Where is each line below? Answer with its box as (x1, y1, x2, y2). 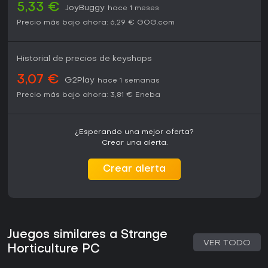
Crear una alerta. (101, 139, 167, 147)
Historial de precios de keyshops (17, 55, 152, 63)
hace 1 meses (108, 5, 159, 13)
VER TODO (203, 239, 251, 248)
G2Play (65, 77, 95, 85)
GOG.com (137, 19, 175, 27)
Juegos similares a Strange (7, 229, 167, 242)
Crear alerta (103, 165, 166, 175)
